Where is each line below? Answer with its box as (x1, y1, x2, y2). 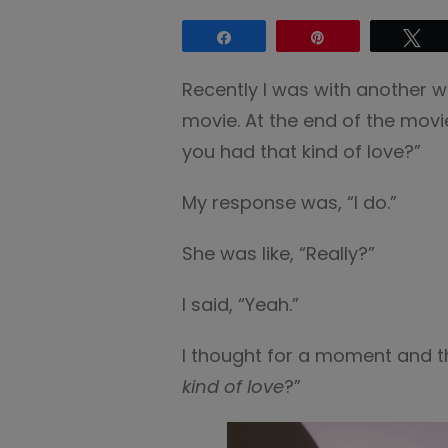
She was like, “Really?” (182, 241, 380, 266)
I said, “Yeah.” (182, 292, 304, 317)
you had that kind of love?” (182, 139, 421, 164)
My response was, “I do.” (182, 190, 402, 215)
